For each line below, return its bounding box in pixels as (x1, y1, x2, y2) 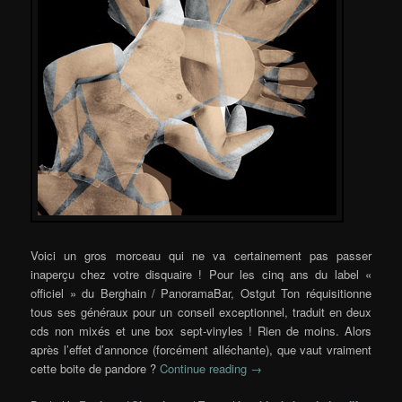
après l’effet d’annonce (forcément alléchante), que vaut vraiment (31, 340, 371, 358)
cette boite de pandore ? (31, 359, 161, 377)
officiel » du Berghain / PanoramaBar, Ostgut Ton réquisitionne (31, 284, 371, 301)
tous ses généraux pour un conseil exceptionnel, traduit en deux (31, 302, 371, 320)
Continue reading (160, 359, 251, 377)
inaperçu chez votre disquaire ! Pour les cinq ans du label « (31, 265, 371, 283)
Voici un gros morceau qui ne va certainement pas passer (31, 246, 371, 264)
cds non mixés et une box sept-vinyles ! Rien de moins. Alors (31, 321, 371, 339)
